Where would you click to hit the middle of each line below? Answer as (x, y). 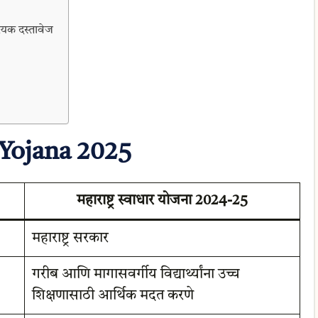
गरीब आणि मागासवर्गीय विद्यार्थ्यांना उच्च (136, 274)
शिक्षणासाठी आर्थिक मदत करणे (113, 296)
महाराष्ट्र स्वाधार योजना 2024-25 (162, 201)
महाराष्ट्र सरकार (70, 238)
